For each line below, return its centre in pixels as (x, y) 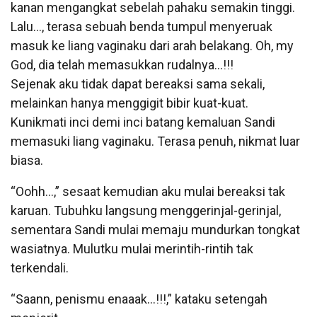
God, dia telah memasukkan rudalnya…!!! (122, 64)
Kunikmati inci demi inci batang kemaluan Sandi (143, 122)
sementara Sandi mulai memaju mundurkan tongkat (155, 229)
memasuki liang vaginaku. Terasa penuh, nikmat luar (155, 141)
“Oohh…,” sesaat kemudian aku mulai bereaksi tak (148, 191)
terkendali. (40, 267)
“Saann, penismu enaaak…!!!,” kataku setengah (139, 299)
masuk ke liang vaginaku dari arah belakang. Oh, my (152, 45)
